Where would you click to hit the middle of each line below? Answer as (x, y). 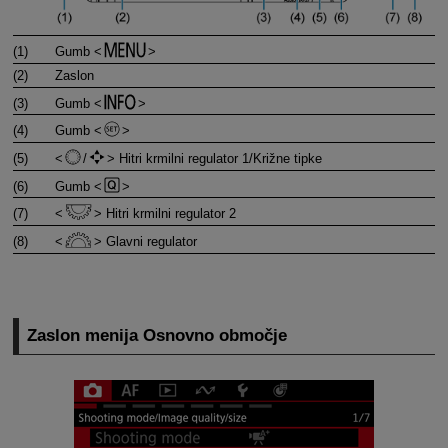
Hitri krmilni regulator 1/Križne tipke (219, 158)
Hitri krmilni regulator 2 (169, 214)
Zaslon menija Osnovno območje (157, 336)
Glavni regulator (150, 241)
